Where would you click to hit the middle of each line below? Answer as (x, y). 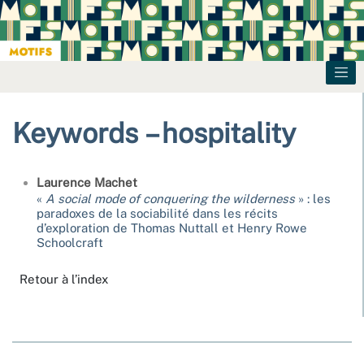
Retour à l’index (63, 279)
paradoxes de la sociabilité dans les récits (157, 214)
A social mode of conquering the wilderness (170, 199)
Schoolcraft (70, 243)
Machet (116, 183)
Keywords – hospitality (154, 134)
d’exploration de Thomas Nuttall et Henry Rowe (172, 228)
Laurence (65, 183)
